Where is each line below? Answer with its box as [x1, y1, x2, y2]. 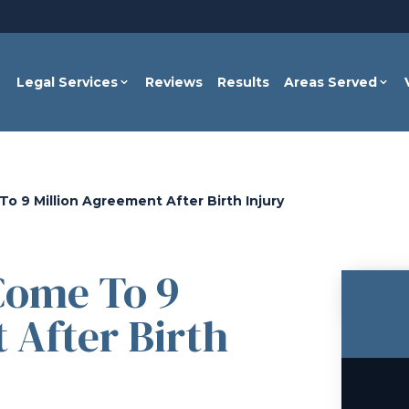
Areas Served [284, 74, 378, 90]
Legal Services [16, 74, 119, 90]
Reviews [145, 74, 204, 90]
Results [217, 74, 270, 90]
